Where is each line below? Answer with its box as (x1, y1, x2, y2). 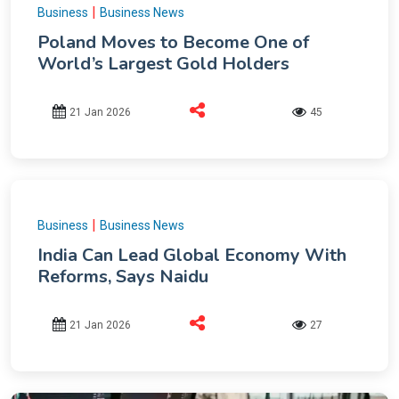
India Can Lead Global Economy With (37, 242, 346, 267)
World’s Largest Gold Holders (37, 51, 289, 76)
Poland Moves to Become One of (37, 29, 309, 54)
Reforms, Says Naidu (37, 264, 208, 289)
